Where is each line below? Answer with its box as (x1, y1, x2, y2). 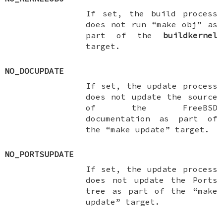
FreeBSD (182, 102, 218, 112)
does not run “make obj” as (85, 19, 218, 29)
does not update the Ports (85, 174, 218, 185)
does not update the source (85, 91, 218, 102)
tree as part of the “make (85, 185, 218, 196)
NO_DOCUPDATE (4, 65, 64, 76)
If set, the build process (85, 8, 218, 18)
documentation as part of (85, 113, 218, 123)
